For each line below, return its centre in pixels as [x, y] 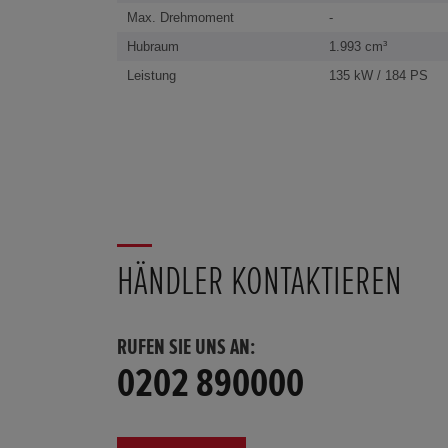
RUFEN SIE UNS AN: [186, 348]
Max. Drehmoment [180, 18]
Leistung [151, 76]
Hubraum [153, 47]
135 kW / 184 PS [378, 76]
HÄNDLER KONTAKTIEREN [259, 282]
